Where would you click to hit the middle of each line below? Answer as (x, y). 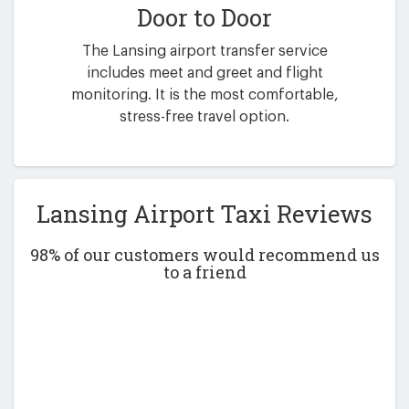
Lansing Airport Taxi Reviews (204, 214)
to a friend (204, 272)
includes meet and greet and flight (204, 73)
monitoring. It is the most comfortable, (204, 95)
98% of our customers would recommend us (204, 254)
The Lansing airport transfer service (204, 52)
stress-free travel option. (204, 117)
